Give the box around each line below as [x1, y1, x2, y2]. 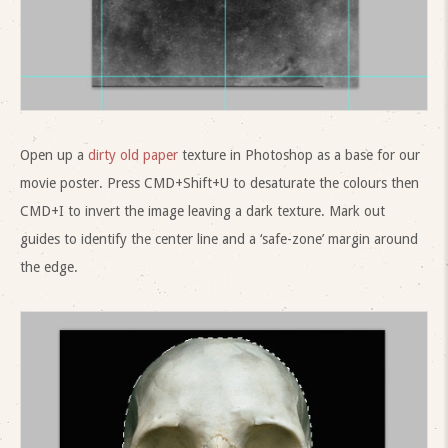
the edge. [20, 259, 78, 276]
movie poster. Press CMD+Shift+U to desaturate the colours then [20, 175, 419, 192]
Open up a [20, 147, 88, 164]
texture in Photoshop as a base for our [178, 147, 420, 164]
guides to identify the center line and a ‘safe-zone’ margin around [20, 231, 418, 248]
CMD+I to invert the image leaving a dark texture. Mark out [20, 203, 385, 220]
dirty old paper [88, 147, 178, 164]
